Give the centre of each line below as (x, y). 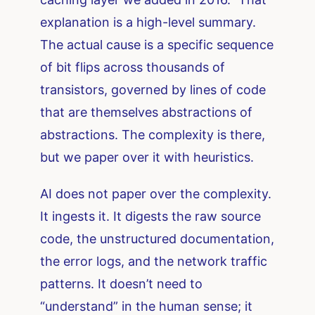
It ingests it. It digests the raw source (151, 216)
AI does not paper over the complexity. (156, 193)
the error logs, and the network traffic (154, 261)
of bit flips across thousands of (133, 67)
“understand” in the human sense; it (147, 306)
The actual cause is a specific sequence (157, 44)
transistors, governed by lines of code (153, 89)
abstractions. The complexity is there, (153, 134)
